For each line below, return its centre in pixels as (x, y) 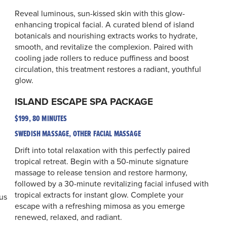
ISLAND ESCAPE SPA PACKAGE (84, 101)
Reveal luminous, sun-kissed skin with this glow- (100, 13)
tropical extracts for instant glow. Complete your (99, 194)
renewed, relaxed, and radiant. (68, 217)
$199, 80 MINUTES (41, 118)
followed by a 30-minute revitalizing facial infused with (112, 183)
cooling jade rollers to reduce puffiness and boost (102, 58)
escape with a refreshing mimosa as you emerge (100, 205)
